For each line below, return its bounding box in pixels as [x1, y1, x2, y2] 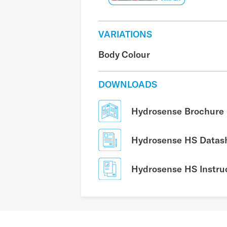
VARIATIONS [98, 28, 152, 40]
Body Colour [98, 49, 150, 60]
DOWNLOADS [98, 79, 157, 90]
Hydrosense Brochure [131, 105, 224, 117]
